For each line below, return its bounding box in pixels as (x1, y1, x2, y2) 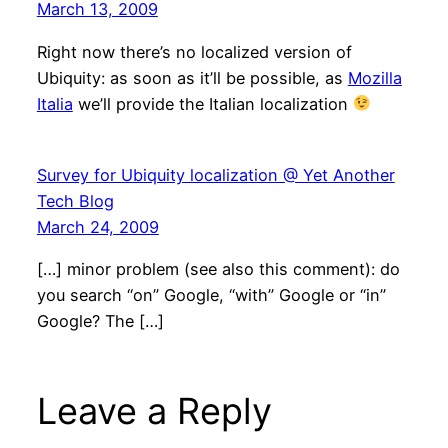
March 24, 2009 (36, 216, 159, 237)
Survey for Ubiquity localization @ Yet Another (36, 164, 395, 185)
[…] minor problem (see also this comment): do (36, 258, 400, 279)
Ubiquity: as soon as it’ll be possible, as (36, 67, 348, 88)
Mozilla (347, 67, 402, 88)
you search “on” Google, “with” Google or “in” (36, 284, 386, 305)
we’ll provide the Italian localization (72, 93, 353, 114)
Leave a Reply (36, 389, 272, 434)
